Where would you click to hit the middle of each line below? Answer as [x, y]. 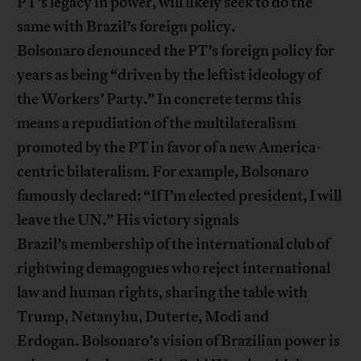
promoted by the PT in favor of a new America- [170, 148]
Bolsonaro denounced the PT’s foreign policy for [176, 51]
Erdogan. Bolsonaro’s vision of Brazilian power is [179, 341]
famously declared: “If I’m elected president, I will [180, 196]
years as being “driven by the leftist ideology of [169, 75]
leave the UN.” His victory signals [129, 220]
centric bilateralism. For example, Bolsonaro [163, 172]
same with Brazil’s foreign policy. [127, 27]
